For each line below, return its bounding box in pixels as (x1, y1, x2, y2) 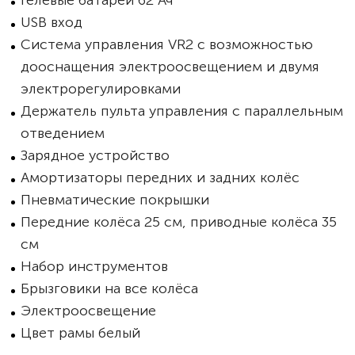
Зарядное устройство (21, 147, 170, 164)
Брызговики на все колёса (21, 280, 198, 297)
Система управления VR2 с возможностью (21, 36, 313, 53)
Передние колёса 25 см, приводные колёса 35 (21, 213, 337, 231)
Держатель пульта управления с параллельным (21, 102, 343, 120)
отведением (21, 124, 105, 142)
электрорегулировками (21, 80, 181, 97)
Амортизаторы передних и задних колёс (21, 169, 300, 186)
